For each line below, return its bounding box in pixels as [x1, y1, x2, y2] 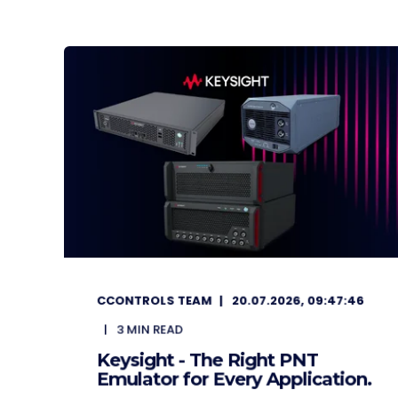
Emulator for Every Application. [96, 368, 372, 390]
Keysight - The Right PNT [96, 348, 318, 371]
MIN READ [126, 321, 183, 338]
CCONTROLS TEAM [96, 291, 212, 309]
